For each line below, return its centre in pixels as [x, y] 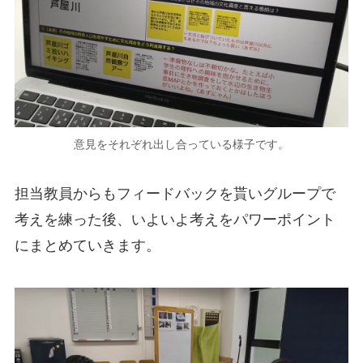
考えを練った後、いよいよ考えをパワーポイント [175, 220]
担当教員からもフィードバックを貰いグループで [175, 194]
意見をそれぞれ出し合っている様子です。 [181, 144]
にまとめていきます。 [87, 246]
